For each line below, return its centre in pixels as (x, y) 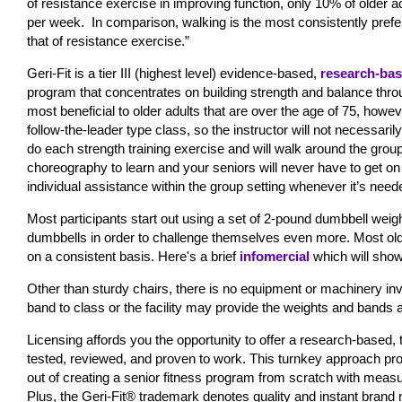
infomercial (275, 256)
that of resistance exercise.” (108, 41)
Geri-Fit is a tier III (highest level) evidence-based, (174, 73)
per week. (57, 22)
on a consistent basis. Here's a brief (133, 256)
